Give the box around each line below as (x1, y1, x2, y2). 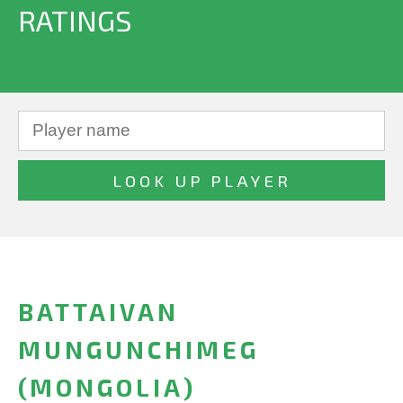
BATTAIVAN (18, 297, 179, 327)
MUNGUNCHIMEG (18, 335, 259, 364)
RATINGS (18, 3, 131, 37)
